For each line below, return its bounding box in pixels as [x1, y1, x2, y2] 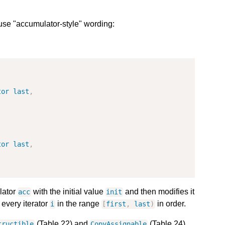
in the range [55, 199, 101, 208]
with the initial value [31, 187, 105, 196]
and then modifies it [123, 187, 194, 196]
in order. [155, 199, 186, 208]
